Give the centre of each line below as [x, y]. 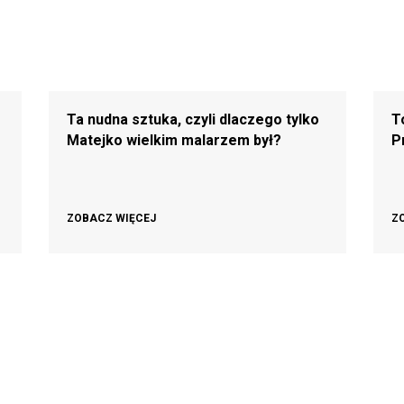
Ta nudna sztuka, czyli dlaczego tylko [193, 119]
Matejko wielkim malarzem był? [174, 140]
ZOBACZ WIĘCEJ [111, 218]
